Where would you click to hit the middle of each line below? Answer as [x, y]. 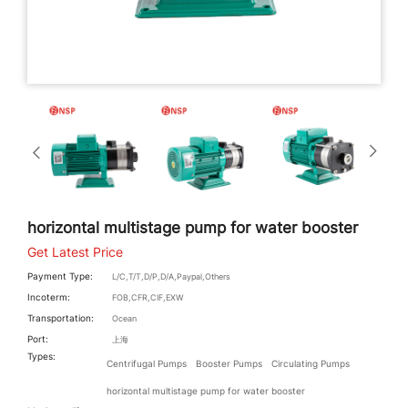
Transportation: [61, 318]
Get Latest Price [75, 253]
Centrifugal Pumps [147, 364]
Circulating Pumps [311, 364]
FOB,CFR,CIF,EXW [148, 298]
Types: [41, 357]
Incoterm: [49, 297]
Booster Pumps [229, 364]
